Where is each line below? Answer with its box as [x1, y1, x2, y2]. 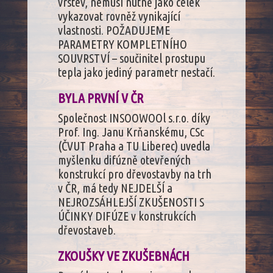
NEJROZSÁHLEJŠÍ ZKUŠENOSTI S [57, 194, 204, 209]
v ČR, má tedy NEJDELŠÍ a [57, 180, 172, 195]
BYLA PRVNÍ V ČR [57, 90, 143, 105]
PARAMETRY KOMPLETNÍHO [57, 37, 187, 51]
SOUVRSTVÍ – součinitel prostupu [57, 51, 205, 65]
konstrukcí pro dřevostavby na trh [57, 166, 211, 181]
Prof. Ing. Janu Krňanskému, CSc [57, 124, 204, 139]
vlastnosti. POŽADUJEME [57, 23, 170, 37]
